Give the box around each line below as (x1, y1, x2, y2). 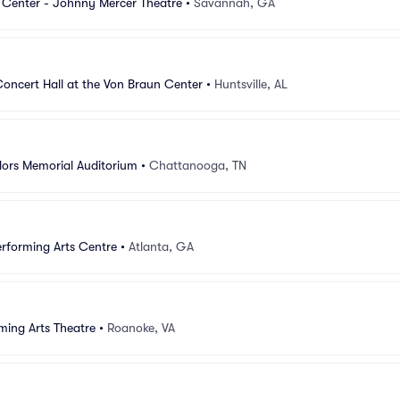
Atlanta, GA (129, 238, 194, 254)
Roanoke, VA (107, 320, 175, 335)
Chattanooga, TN (149, 157, 246, 172)
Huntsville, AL (214, 76, 287, 91)
